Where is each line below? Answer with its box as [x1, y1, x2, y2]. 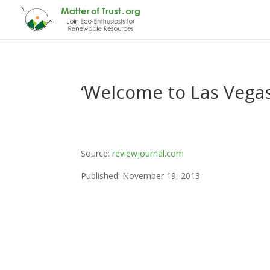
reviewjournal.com [112, 147, 184, 159]
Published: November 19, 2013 [81, 169, 201, 181]
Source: [81, 147, 113, 159]
